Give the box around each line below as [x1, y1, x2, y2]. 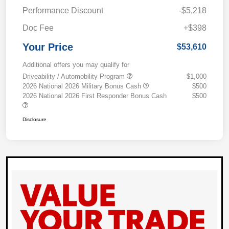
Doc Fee [22, 24, 54, 33]
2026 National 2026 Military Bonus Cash [22, 82, 143, 90]
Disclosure [22, 117, 47, 123]
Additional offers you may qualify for [22, 61, 129, 69]
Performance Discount [22, 6, 103, 15]
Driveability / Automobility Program [22, 73, 127, 81]
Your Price [22, 41, 73, 53]
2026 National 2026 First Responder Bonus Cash [22, 92, 167, 100]
